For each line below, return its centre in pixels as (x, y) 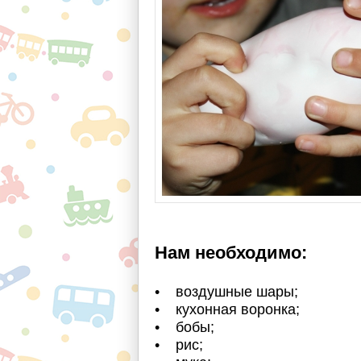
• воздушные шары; (226, 292)
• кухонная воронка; (227, 309)
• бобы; (185, 327)
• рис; (179, 345)
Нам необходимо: (231, 253)
